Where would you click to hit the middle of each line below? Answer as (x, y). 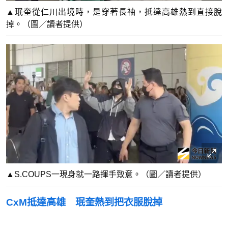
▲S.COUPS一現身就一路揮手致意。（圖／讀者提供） (106, 174)
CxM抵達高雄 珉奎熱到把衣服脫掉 (84, 202)
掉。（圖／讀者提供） (47, 24)
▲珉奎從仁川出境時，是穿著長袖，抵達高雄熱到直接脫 (114, 12)
